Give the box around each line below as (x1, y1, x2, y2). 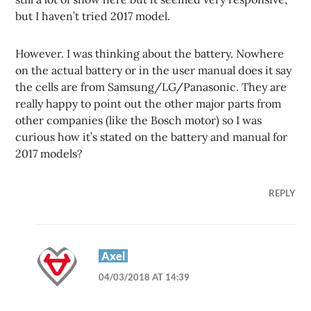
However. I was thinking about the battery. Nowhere (15, 47, 285, 61)
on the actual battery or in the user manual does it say (15, 63, 292, 78)
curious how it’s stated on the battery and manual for (15, 130, 288, 144)
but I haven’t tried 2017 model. (15, 9, 171, 24)
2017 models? (15, 146, 83, 161)
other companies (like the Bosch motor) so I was (15, 113, 262, 128)
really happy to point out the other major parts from (15, 96, 282, 111)
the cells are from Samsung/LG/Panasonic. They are (15, 80, 287, 94)
